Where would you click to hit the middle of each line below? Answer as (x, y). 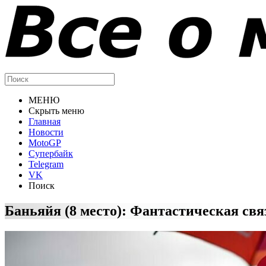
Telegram (46, 164)
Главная (45, 121)
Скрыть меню (56, 111)
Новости (46, 132)
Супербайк (51, 153)
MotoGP (45, 143)
